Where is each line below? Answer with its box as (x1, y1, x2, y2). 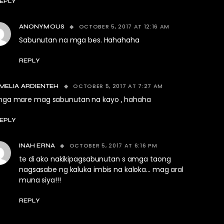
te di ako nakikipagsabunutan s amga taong (19, 154, 171, 164)
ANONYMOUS (19, 23, 64, 30)
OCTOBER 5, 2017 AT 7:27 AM (73, 82, 163, 90)
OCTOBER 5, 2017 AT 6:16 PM (69, 141, 157, 149)
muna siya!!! (19, 175, 61, 185)
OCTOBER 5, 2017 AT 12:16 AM (78, 22, 170, 30)
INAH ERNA (19, 142, 55, 149)
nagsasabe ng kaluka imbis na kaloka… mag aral (19, 164, 183, 174)
